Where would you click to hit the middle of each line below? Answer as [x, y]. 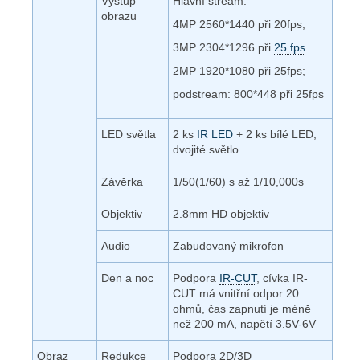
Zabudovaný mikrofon [228, 245]
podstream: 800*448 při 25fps [248, 94]
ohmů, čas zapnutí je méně [242, 308]
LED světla [129, 134]
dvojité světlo [206, 149]
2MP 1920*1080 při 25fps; [239, 70]
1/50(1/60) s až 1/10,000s [238, 181]
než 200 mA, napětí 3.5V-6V [244, 323]
